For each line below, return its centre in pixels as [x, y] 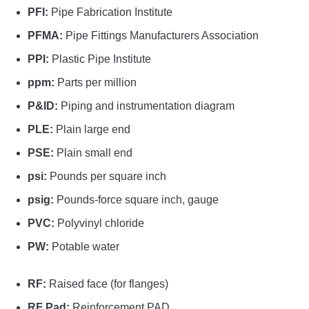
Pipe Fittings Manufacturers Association [161, 36]
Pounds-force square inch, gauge [136, 200]
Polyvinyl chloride [99, 223]
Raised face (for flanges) [107, 284]
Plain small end [93, 153]
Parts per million [96, 83]
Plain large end [92, 130]
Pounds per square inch [107, 177]
